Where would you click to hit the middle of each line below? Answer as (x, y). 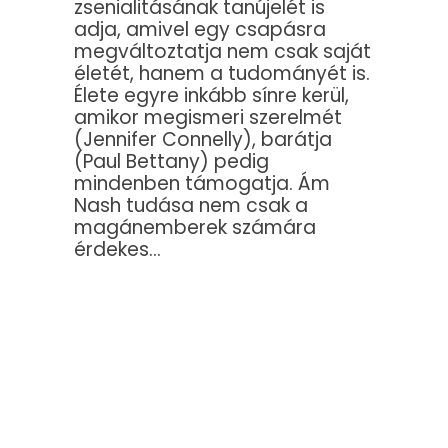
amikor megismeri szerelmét (208, 118)
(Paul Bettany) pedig (171, 162)
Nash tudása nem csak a (191, 206)
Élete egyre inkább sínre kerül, (211, 96)
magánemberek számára (195, 228)
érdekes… (117, 250)
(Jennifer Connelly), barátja (203, 140)
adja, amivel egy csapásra (200, 30)
